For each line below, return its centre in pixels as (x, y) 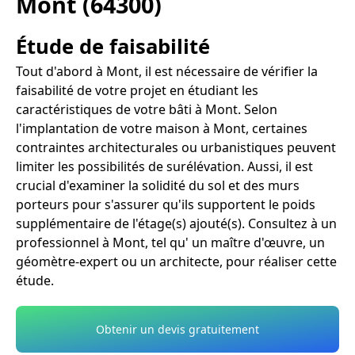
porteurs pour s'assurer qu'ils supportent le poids (166, 204)
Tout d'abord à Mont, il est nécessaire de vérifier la (167, 71)
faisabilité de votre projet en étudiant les (137, 90)
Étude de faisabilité (113, 46)
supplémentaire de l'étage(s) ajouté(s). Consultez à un (176, 223)
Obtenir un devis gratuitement (177, 329)
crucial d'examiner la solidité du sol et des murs (158, 185)
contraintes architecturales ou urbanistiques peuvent (176, 147)
